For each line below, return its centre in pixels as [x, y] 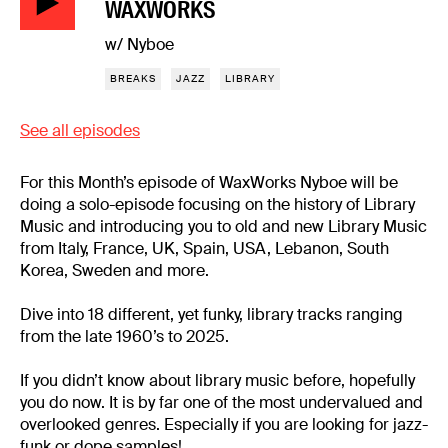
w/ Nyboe [139, 45]
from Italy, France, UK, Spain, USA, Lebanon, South [204, 249]
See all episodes [80, 131]
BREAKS [133, 79]
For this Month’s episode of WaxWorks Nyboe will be [209, 183]
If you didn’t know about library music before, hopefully [217, 381]
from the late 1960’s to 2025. [126, 337]
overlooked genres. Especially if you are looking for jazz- [224, 425]
